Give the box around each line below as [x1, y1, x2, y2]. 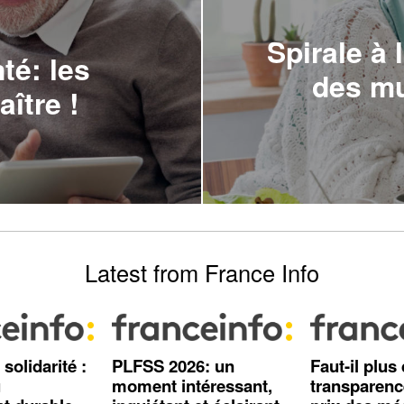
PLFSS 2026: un [112, 353, 234, 378]
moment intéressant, [112, 372, 272, 398]
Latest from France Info [85, 255, 319, 289]
